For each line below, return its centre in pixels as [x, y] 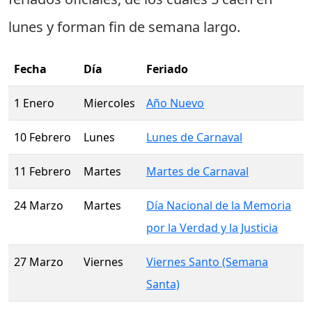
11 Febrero [42, 172]
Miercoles [109, 103]
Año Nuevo [175, 103]
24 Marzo [39, 206]
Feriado [167, 69]
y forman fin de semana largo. [142, 27]
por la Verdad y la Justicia [212, 228]
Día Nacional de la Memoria [219, 206]
